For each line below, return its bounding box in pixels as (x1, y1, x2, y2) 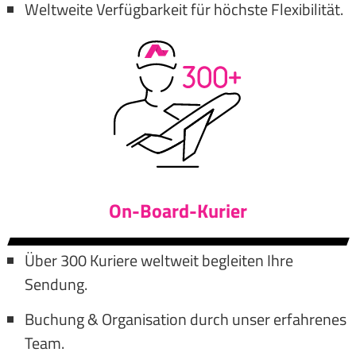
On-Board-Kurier (109, 195, 247, 225)
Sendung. (24, 271, 87, 296)
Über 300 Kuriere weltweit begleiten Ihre (24, 247, 293, 273)
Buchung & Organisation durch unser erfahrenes (24, 306, 346, 331)
